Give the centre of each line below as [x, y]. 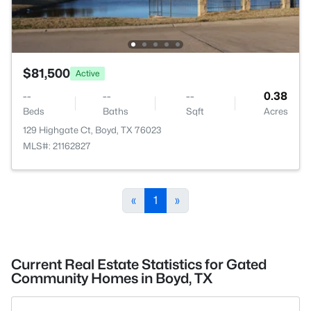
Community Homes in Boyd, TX [112, 278]
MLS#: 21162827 [57, 146]
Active [87, 73]
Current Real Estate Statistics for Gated [139, 264]
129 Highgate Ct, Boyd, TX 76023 [92, 130]
